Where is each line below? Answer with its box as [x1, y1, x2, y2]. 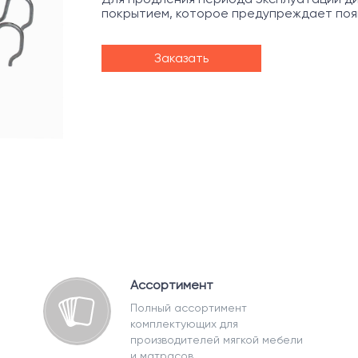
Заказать [154, 50, 209, 66]
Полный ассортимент [130, 301, 247, 314]
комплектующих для [130, 317, 238, 330]
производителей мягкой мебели [130, 333, 303, 346]
